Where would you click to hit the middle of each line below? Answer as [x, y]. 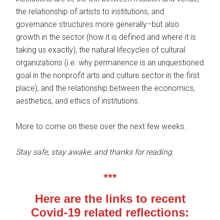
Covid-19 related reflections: [110, 212]
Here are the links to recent [110, 198]
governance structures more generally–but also [98, 24]
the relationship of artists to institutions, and [90, 11]
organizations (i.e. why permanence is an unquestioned [110, 62]
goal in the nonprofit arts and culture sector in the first [108, 75]
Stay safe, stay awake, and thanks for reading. [95, 152]
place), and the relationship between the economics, [106, 88]
